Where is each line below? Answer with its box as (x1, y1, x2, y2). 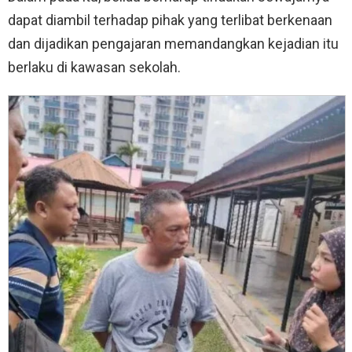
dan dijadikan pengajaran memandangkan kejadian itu (8, 35, 339, 52)
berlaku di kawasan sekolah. (8, 58, 181, 75)
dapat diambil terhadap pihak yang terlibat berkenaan (8, 11, 332, 28)
